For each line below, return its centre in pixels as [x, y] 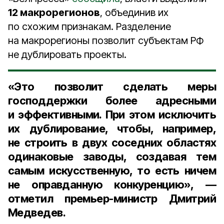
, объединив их [134, 12]
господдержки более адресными [112, 100]
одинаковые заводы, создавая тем [112, 156]
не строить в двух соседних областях [112, 142]
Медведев [35, 212]
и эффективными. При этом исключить [112, 114]
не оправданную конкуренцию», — [112, 184]
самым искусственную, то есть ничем [112, 170]
